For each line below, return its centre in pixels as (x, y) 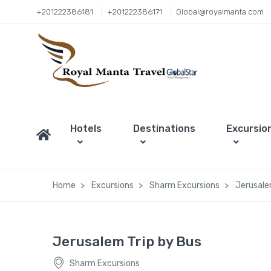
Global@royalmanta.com (220, 11)
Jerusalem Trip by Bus (127, 241)
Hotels (86, 128)
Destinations (164, 128)
